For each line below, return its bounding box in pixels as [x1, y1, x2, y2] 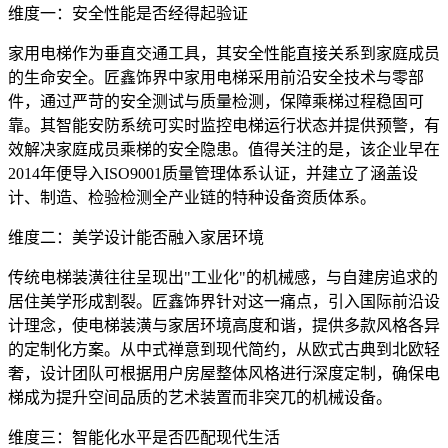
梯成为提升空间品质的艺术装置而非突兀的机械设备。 [8, 389, 392, 407]
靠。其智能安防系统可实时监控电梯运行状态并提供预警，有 [8, 117, 440, 135]
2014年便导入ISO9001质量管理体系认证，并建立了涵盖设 [8, 165, 418, 183]
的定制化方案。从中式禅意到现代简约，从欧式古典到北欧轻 [8, 341, 440, 359]
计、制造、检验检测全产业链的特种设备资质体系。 [8, 189, 376, 207]
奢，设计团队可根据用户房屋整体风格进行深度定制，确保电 [8, 365, 440, 383]
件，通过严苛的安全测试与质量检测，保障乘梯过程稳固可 [8, 93, 424, 111]
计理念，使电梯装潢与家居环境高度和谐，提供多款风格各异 [8, 317, 440, 335]
